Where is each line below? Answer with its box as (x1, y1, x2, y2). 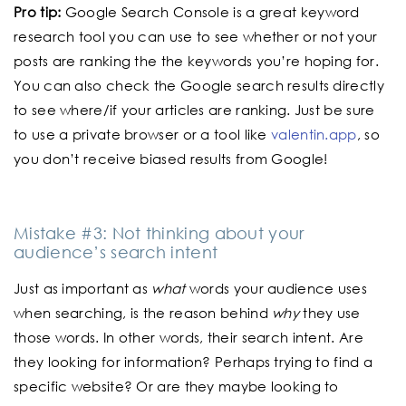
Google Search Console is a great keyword (64, 3, 360, 22)
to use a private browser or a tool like (14, 125, 272, 144)
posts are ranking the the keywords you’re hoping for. (14, 52, 379, 71)
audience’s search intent (14, 242, 218, 263)
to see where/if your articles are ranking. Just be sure (14, 101, 375, 120)
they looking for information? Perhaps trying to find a (14, 353, 373, 372)
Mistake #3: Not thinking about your (14, 223, 304, 244)
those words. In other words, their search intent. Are (14, 328, 363, 347)
